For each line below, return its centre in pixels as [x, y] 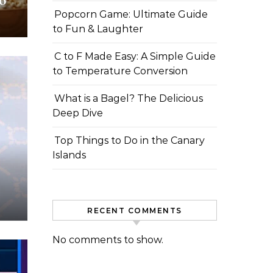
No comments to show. [108, 240]
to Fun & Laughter [98, 29]
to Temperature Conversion [120, 71]
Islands [69, 155]
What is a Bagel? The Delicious [129, 98]
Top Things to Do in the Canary [129, 140]
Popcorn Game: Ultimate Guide [131, 14]
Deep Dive [78, 113]
